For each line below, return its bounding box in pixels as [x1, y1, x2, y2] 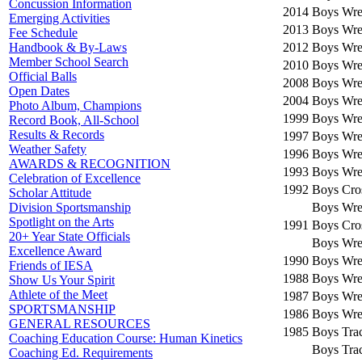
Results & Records [9, 128, 104, 141]
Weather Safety [9, 142, 86, 156]
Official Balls [9, 69, 77, 83]
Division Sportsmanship [9, 200, 131, 214]
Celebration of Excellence [9, 171, 141, 185]
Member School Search [9, 55, 128, 69]
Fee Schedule [9, 26, 78, 40]
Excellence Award [9, 244, 102, 258]
